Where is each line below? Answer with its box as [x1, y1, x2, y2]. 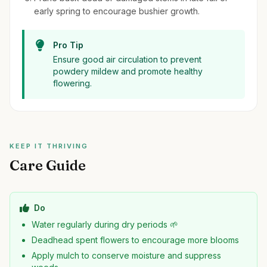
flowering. [53, 78, 92, 88]
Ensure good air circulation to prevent [53, 54, 201, 64]
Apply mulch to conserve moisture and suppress [32, 250, 221, 260]
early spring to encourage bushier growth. [34, 6, 200, 16]
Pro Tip [53, 40, 83, 50]
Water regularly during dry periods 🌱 [32, 219, 178, 229]
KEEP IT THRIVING [10, 142, 88, 150]
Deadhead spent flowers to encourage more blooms [32, 235, 239, 245]
